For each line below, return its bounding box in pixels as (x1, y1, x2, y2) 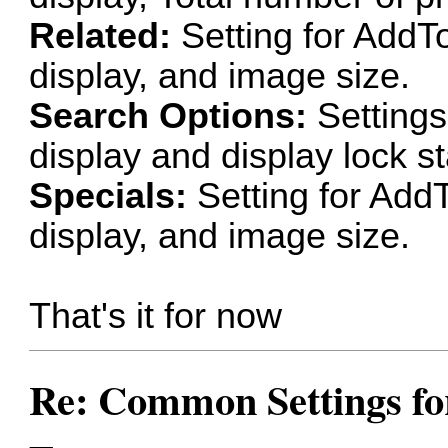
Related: (29, 15, 172, 56)
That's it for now (29, 295, 283, 336)
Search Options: (29, 95, 308, 136)
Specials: (29, 175, 188, 216)
